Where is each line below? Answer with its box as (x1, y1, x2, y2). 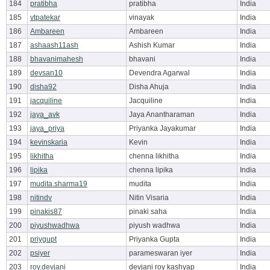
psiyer (30, 249, 50, 257)
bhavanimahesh (30, 55, 83, 63)
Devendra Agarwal (129, 69, 190, 77)
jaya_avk (30, 110, 60, 119)
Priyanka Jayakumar (129, 124, 196, 133)
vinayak (129, 13, 154, 22)
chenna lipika (129, 166, 173, 174)
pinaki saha (129, 207, 167, 216)
